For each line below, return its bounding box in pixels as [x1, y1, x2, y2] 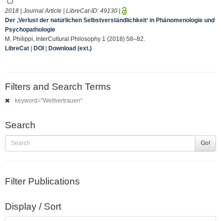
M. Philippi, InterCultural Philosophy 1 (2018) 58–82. [5, 35, 145, 42]
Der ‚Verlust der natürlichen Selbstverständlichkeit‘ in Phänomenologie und [5, 16, 215, 24]
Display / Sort [5, 201, 61, 212]
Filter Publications [5, 176, 80, 186]
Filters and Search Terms [5, 81, 111, 92]
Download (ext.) [48, 44, 92, 52]
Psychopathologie [5, 26, 55, 33]
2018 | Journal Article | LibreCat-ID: [5, 7, 100, 14]
